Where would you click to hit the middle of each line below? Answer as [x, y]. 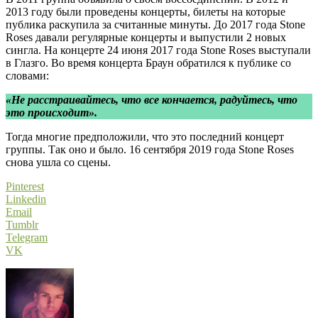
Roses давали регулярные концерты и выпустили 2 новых [146, 38]
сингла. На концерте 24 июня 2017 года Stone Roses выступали [158, 50]
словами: [27, 76]
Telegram [27, 238]
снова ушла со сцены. [58, 163]
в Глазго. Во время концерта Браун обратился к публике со [148, 63]
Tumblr [22, 225]
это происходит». [51, 113]
